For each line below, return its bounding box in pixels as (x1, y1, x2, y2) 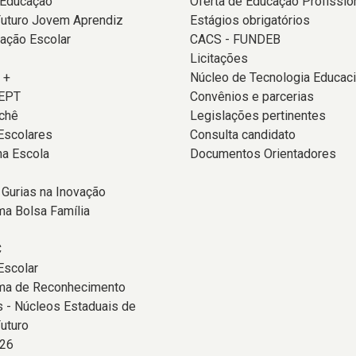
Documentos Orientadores (190, 146, 336, 161)
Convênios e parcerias (190, 89, 314, 104)
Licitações (190, 51, 248, 66)
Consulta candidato (190, 127, 296, 142)
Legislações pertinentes (190, 108, 326, 123)
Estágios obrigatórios (190, 13, 310, 28)
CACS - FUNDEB (190, 32, 281, 47)
